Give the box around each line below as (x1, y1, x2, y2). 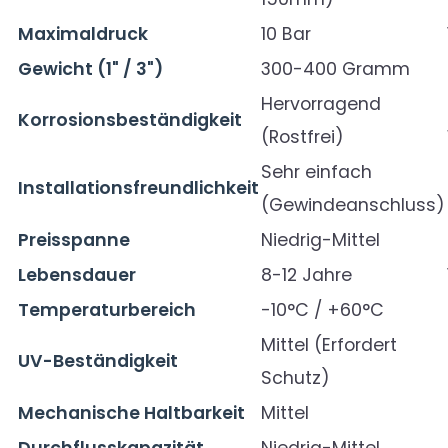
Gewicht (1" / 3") (18, 57, 163, 81)
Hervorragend (261, 92, 381, 116)
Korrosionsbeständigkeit (18, 108, 242, 132)
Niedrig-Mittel (261, 228, 380, 252)
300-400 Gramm (261, 57, 410, 81)
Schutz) (261, 366, 330, 390)
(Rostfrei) (261, 125, 344, 149)
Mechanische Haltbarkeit (18, 401, 245, 425)
